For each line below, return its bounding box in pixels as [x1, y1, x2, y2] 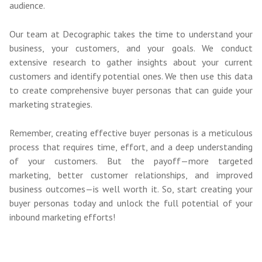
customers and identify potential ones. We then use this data [9, 70, 253, 82]
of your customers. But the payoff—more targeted [9, 155, 253, 167]
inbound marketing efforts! [9, 211, 115, 223]
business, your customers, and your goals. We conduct [9, 42, 253, 54]
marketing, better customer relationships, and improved [9, 169, 253, 181]
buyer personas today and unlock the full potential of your [9, 197, 253, 209]
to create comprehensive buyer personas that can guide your [9, 84, 253, 96]
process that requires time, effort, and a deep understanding [9, 141, 253, 153]
